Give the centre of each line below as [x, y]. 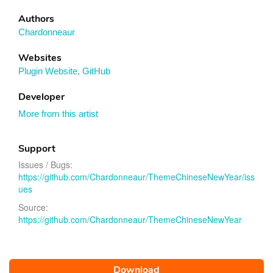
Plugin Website [48, 71]
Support [37, 149]
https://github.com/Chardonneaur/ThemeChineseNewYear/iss [136, 177]
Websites [40, 58]
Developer [41, 97]
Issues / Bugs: [45, 165]
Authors [36, 19]
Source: [33, 207]
